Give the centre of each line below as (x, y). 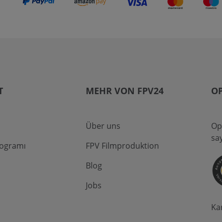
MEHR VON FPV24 (124, 91)
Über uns (103, 126)
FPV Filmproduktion (122, 146)
